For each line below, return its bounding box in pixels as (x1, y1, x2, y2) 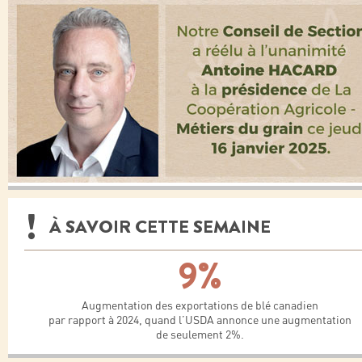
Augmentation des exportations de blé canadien (82, 298, 318, 313)
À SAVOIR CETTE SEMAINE (49, 214, 271, 239)
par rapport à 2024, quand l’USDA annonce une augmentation (48, 313, 351, 327)
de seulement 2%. (156, 327, 244, 342)
